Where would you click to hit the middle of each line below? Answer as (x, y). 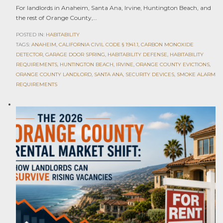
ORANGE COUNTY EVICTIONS (172, 65)
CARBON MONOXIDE (167, 45)
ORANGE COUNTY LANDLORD (54, 75)
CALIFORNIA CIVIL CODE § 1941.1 (98, 45)
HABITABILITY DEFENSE (137, 55)
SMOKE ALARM (196, 75)
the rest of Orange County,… (56, 17)
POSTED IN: (31, 35)
